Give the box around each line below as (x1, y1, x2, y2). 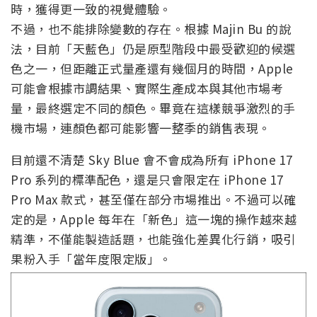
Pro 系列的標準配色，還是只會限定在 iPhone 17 (11, 171, 284, 189)
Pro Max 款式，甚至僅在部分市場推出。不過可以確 (11, 190, 296, 209)
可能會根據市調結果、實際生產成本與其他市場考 (11, 79, 283, 98)
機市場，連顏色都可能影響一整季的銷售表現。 (11, 119, 271, 137)
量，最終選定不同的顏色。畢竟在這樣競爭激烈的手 (11, 99, 296, 117)
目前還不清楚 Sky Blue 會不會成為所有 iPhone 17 (11, 151, 293, 169)
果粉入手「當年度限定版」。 (11, 250, 172, 268)
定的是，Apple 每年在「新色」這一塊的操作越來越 (11, 210, 296, 229)
